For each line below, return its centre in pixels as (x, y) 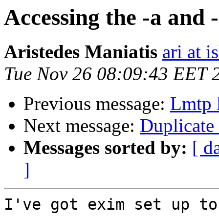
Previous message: (97, 104)
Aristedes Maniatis (81, 52)
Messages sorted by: (105, 148)
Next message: (82, 126)
